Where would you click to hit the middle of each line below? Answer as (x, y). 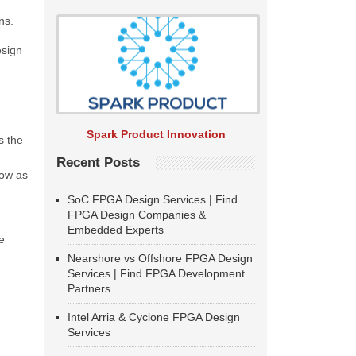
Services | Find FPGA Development (156, 273)
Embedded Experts (116, 230)
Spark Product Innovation (156, 134)
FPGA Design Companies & (137, 215)
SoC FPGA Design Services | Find (153, 199)
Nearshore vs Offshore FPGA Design (160, 258)
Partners (89, 288)
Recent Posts (98, 163)
